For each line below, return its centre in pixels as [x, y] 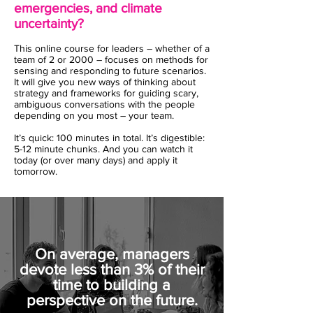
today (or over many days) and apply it [96, 160]
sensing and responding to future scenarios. [110, 71]
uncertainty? [49, 23]
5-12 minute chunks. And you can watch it [103, 149]
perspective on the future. [112, 300]
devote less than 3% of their [112, 269]
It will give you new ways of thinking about [105, 82]
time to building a [112, 285]
